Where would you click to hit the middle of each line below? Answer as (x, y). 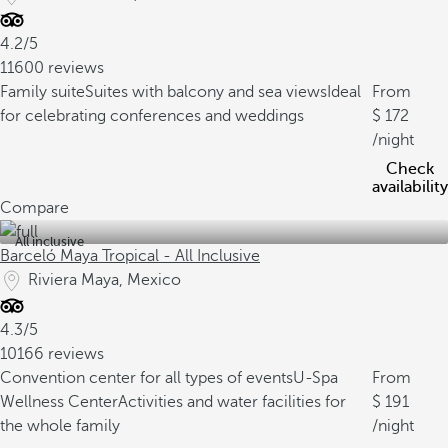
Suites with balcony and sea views (206, 92)
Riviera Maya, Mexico (104, 280)
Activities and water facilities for (232, 402)
